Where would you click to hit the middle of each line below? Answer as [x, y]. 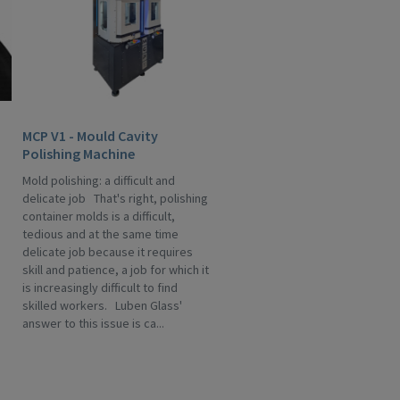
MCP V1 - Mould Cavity [90, 136]
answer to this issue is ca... [93, 323]
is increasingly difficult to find [100, 287]
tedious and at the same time [100, 234]
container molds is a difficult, [99, 216]
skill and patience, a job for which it [116, 270]
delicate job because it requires [108, 252]
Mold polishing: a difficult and [99, 180]
